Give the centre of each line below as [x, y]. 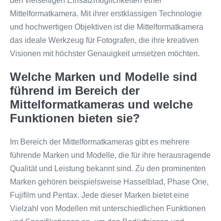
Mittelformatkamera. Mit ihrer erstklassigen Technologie [106, 13]
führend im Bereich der [75, 90]
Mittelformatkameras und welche [101, 104]
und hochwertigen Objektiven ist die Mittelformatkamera [107, 27]
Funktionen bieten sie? [75, 118]
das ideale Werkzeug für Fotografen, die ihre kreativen [104, 40]
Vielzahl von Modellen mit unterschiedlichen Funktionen [108, 208]
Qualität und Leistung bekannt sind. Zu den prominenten [108, 168]
